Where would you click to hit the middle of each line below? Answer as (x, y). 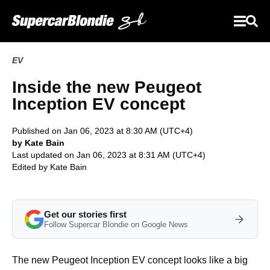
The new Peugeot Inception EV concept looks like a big (130, 260)
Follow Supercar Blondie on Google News (116, 224)
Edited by (31, 167)
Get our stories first (85, 214)
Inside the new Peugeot (107, 87)
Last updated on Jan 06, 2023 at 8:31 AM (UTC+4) (109, 155)
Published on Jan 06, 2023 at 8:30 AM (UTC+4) (102, 131)
